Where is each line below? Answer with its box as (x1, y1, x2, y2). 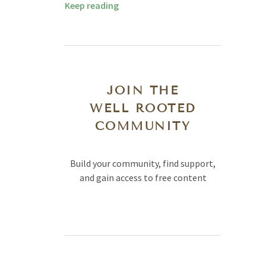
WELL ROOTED (90, 101, 196, 116)
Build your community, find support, (70, 157, 216, 170)
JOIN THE (107, 83, 179, 98)
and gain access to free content (79, 172, 207, 184)
